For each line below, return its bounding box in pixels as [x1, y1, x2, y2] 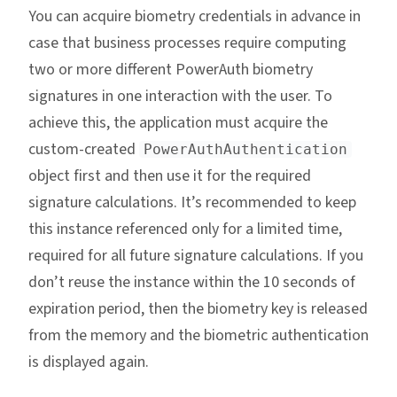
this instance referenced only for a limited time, [28, 218, 342, 241]
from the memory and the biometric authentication [28, 324, 369, 347]
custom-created [28, 138, 139, 161]
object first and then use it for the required [28, 165, 311, 188]
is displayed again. [28, 351, 149, 374]
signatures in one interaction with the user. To [28, 85, 332, 108]
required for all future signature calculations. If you [28, 245, 363, 268]
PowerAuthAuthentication [144, 141, 347, 159]
